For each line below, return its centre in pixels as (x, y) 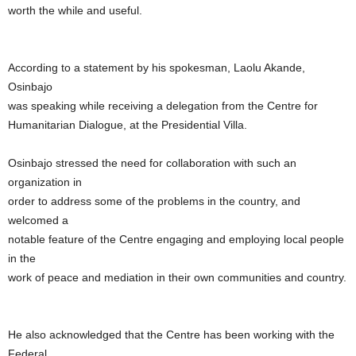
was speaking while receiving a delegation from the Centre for (163, 106)
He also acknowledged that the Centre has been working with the (171, 335)
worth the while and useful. (75, 11)
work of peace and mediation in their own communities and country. (177, 278)
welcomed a (38, 221)
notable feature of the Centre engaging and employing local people (176, 240)
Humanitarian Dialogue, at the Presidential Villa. (128, 125)
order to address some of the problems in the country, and (154, 201)
